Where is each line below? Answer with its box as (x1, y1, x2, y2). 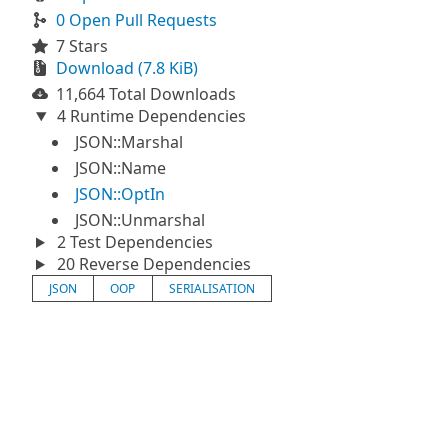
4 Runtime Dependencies (52, 105, 246, 127)
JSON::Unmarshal (75, 209, 205, 231)
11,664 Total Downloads (56, 83, 236, 105)
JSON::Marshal (75, 131, 183, 153)
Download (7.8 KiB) (56, 57, 198, 79)
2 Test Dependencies (52, 231, 213, 253)
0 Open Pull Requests (56, 9, 217, 31)
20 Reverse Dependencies (52, 253, 251, 275)
